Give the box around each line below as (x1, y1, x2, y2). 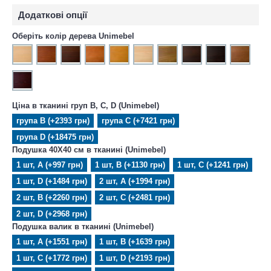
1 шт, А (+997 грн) (16, 160, 83, 169)
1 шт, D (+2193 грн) (99, 253, 170, 263)
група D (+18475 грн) (16, 132, 94, 142)
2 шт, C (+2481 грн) (99, 192, 170, 202)
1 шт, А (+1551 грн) (16, 237, 87, 246)
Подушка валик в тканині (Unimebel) (12, 221, 154, 231)
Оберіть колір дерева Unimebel (12, 31, 134, 41)
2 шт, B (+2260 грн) (16, 192, 87, 202)
